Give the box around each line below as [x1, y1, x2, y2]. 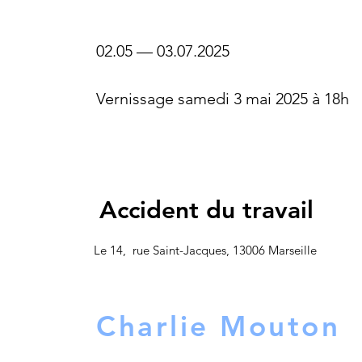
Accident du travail [99, 196, 314, 225]
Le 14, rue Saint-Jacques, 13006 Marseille [94, 242, 317, 258]
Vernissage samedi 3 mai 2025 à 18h [96, 89, 349, 108]
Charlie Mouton [96, 309, 340, 343]
